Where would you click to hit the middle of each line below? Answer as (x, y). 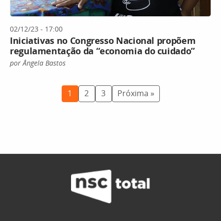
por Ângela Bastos (38, 63)
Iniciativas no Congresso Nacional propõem (103, 40)
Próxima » (136, 93)
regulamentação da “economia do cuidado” (102, 51)
